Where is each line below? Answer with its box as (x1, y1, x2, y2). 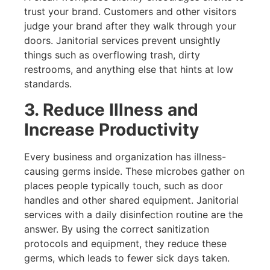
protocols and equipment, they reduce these (24, 237, 227, 250)
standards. (24, 78, 72, 90)
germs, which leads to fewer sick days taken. (24, 251, 230, 264)
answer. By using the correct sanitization (24, 222, 209, 235)
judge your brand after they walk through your (24, 20, 236, 33)
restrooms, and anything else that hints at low (24, 63, 233, 76)
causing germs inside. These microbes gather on (24, 165, 245, 177)
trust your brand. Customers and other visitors (24, 5, 236, 18)
